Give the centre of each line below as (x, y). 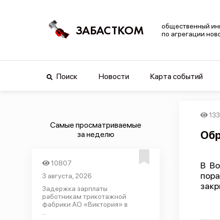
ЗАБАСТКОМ (110, 30)
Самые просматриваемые (96, 125)
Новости (114, 76)
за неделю (96, 134)
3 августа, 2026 (67, 176)
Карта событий (176, 76)
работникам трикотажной (84, 196)
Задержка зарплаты (75, 189)
